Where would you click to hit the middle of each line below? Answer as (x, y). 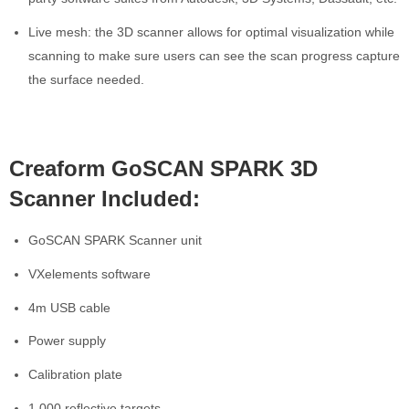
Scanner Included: (105, 198)
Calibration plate (75, 375)
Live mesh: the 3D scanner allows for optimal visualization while (211, 31)
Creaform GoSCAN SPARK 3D (163, 168)
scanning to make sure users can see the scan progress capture (214, 55)
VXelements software (89, 273)
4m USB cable (69, 307)
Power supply (67, 341)
